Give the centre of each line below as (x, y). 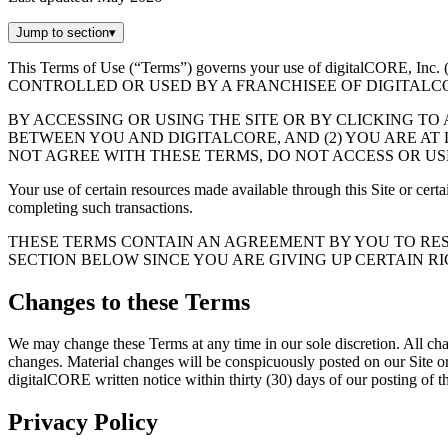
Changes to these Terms (129, 301)
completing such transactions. (100, 207)
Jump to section (62, 32)
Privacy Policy (83, 422)
